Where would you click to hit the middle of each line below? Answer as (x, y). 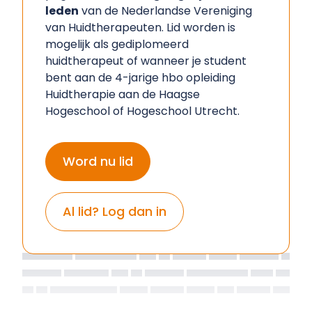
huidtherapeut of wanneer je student (146, 61)
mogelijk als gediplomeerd (117, 44)
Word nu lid (98, 161)
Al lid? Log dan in (115, 211)
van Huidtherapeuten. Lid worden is (140, 28)
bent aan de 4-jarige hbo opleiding (140, 78)
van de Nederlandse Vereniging (165, 11)
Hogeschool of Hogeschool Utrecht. (142, 111)
